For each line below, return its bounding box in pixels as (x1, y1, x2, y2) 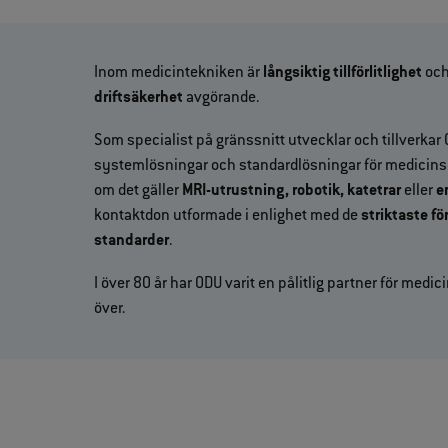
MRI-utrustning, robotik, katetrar (182, 181, 402, 200)
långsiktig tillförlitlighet (263, 63, 426, 82)
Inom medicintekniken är (94, 63, 264, 82)
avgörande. (186, 88, 260, 107)
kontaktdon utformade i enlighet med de (94, 206, 362, 225)
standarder (94, 231, 170, 250)
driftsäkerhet (94, 88, 187, 107)
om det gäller (94, 181, 183, 200)
